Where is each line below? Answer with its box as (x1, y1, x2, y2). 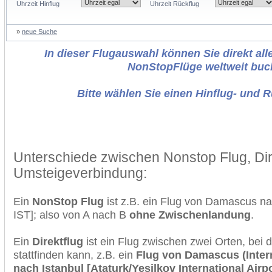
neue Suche (22, 28, 57, 35)
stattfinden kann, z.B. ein (13, 248, 136, 261)
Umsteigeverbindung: (13, 165, 147, 181)
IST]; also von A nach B (13, 208, 129, 221)
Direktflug (32, 235, 83, 248)
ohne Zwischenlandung (129, 208, 251, 221)
